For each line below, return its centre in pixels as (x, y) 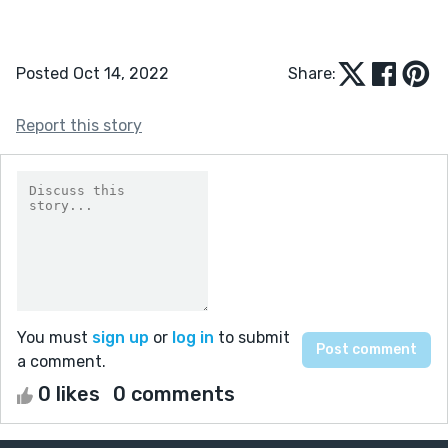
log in (193, 337)
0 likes (69, 393)
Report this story (79, 125)
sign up (120, 337)
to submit (252, 337)
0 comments (174, 393)
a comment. (61, 361)
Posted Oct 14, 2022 (92, 73)
